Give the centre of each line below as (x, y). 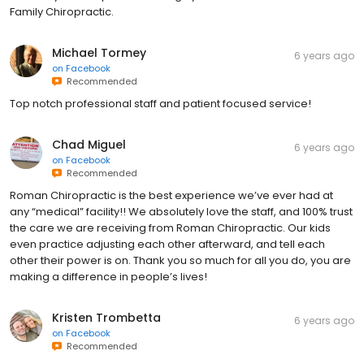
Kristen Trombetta (106, 317)
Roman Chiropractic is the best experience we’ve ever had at (171, 195)
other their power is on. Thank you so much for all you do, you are (180, 260)
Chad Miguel (89, 144)
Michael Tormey (99, 52)
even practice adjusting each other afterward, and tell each (167, 244)
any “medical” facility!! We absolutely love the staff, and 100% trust (181, 211)
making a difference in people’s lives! (108, 276)
